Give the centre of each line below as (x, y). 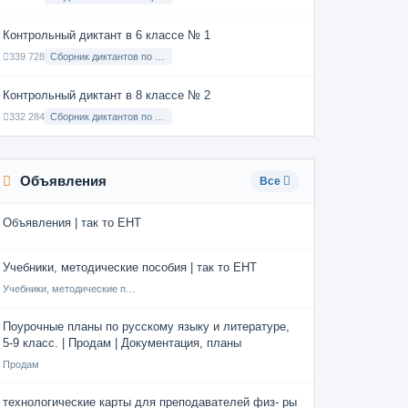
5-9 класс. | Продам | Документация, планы (122, 343)
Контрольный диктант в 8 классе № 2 (107, 95)
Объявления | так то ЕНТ (72, 223)
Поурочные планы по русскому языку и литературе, (146, 326)
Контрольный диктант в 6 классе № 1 (107, 35)
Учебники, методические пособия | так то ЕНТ (130, 267)
